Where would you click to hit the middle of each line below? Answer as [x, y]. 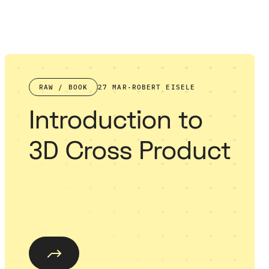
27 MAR [113, 87]
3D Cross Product [130, 152]
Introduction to [116, 121]
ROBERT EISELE [164, 87]
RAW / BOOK [63, 87]
